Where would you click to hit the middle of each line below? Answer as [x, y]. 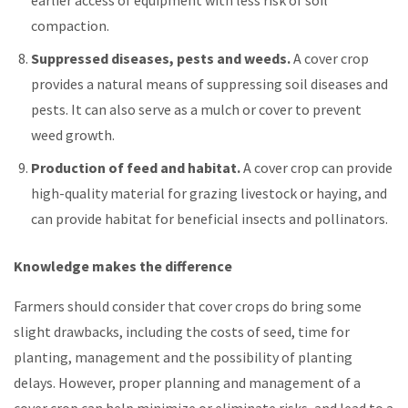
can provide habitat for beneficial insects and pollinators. [210, 218]
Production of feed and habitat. [136, 167]
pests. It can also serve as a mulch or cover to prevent [197, 109]
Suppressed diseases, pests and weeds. [161, 58]
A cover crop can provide [317, 167]
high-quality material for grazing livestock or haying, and [209, 193]
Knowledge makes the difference [123, 265]
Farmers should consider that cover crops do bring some [188, 306]
